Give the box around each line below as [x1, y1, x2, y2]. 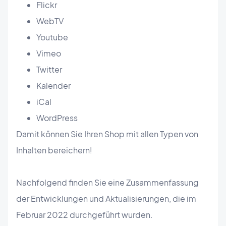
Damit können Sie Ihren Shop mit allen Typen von [16, 129, 198, 140]
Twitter [36, 64, 62, 75]
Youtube [36, 32, 68, 43]
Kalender [36, 80, 71, 91]
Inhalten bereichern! [16, 145, 92, 156]
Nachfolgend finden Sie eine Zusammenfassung [16, 177, 199, 188]
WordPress [36, 112, 78, 124]
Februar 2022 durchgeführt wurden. [16, 209, 153, 220]
